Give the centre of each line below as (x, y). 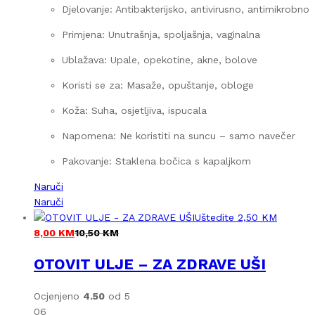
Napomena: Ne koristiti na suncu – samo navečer (179, 136)
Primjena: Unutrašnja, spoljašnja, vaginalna (161, 35)
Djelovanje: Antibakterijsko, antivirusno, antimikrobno (186, 9)
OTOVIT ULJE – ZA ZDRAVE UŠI (150, 264)
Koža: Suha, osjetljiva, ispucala (134, 111)
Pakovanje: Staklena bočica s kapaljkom (156, 161)
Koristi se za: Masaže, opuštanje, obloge (158, 85)
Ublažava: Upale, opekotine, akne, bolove (160, 60)
